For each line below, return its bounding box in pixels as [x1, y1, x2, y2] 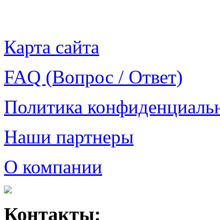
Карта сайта [4, 36, 99, 58]
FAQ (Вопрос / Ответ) [4, 66, 183, 88]
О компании [4, 156, 102, 178]
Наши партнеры [4, 126, 134, 148]
